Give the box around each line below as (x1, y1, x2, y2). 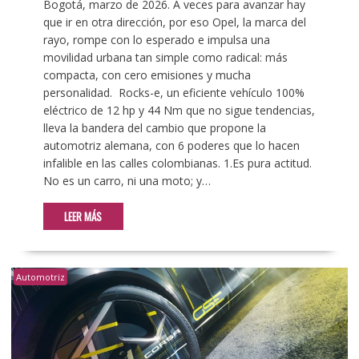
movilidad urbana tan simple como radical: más (42, 50, 288, 66)
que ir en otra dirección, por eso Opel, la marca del (42, 14, 306, 30)
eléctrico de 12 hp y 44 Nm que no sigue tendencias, (42, 103, 315, 119)
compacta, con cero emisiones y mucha (42, 67, 251, 83)
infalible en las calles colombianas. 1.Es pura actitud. (42, 155, 312, 171)
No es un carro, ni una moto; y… (42, 173, 211, 189)
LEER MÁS (64, 208, 103, 225)
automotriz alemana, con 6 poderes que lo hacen (42, 138, 300, 154)
